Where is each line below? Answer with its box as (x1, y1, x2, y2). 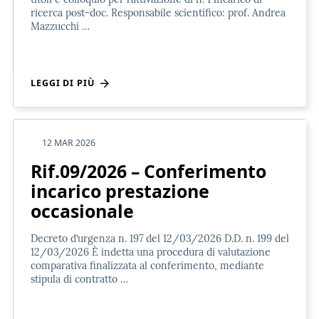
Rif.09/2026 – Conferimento (31, 158, 266, 183)
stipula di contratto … (31, 272, 128, 286)
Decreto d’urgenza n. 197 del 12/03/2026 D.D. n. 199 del (31, 231, 289, 245)
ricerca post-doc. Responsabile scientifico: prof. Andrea (31, 6, 286, 19)
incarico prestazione (31, 178, 209, 203)
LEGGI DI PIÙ (31, 76, 100, 89)
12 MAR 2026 (42, 136, 95, 149)
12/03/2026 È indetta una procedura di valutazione (31, 245, 271, 258)
